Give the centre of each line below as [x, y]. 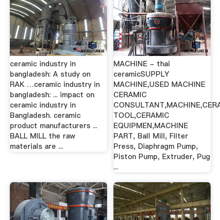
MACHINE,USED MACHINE [160, 85]
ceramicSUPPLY [142, 74]
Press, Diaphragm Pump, [156, 147]
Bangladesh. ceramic [45, 116]
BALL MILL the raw [42, 136]
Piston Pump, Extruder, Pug [162, 157]
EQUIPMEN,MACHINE [151, 126]
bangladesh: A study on [50, 74]
